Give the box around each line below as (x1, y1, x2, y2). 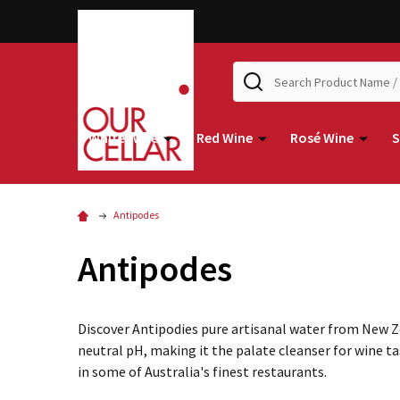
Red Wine (196, 129, 253, 146)
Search (233, 62, 274, 81)
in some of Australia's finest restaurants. (78, 362, 327, 380)
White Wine (88, 129, 158, 146)
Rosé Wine (290, 129, 354, 146)
